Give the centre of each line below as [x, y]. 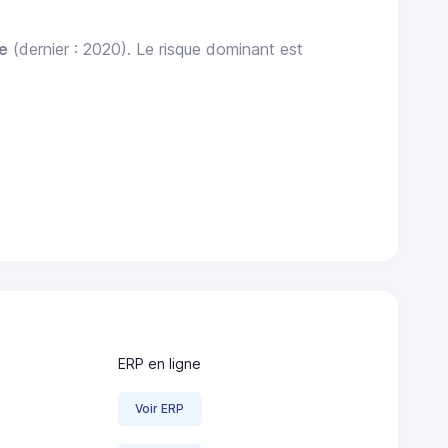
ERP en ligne [159, 363]
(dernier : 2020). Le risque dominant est [156, 49]
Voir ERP [160, 408]
